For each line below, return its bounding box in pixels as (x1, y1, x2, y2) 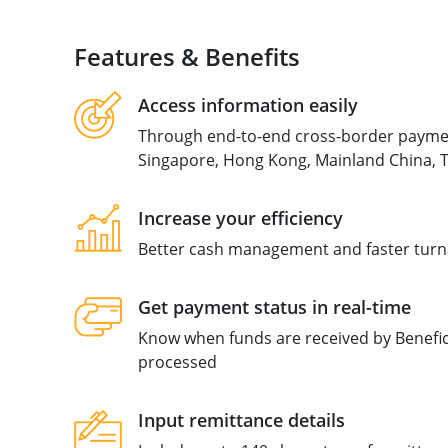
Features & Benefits (73, 40, 300, 73)
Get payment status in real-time (137, 295, 411, 319)
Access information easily (137, 93, 358, 117)
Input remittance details (137, 408, 345, 432)
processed (137, 351, 217, 373)
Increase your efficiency (137, 206, 343, 230)
